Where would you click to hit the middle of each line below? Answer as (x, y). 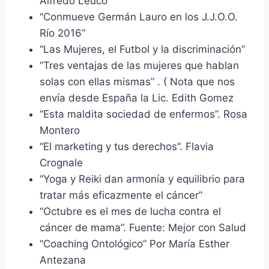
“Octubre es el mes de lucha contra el (130, 211)
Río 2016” (62, 33)
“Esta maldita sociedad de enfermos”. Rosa (144, 114)
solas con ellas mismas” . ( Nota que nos (137, 81)
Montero (60, 130)
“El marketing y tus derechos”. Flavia (127, 146)
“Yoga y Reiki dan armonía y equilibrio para (142, 179)
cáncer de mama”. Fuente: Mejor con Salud (143, 227)
